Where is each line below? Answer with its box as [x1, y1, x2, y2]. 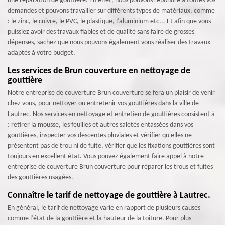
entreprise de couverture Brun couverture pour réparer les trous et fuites [8, 163, 213, 171]
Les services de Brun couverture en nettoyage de [8, 66, 190, 76]
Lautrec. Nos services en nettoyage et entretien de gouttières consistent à [8, 110, 215, 118]
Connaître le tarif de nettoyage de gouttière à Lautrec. [8, 191, 210, 200]
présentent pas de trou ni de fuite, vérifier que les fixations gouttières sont [8, 142, 215, 150]
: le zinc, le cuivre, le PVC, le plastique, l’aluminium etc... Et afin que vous [8, 18, 211, 25]
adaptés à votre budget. [8, 49, 75, 57]
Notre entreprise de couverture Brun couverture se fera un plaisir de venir [8, 89, 215, 97]
